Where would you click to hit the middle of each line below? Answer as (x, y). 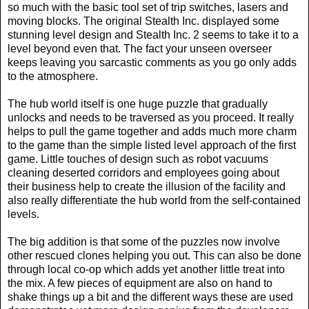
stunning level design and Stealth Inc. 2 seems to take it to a (153, 34)
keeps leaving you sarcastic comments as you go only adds (152, 62)
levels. (23, 214)
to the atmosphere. (53, 76)
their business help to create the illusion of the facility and (147, 186)
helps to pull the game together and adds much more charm (152, 131)
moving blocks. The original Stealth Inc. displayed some (143, 21)
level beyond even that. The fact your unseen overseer (140, 48)
